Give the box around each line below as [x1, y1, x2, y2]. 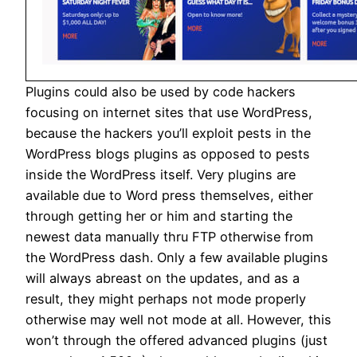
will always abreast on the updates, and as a [25, 270, 300, 287]
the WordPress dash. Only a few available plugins [25, 249, 328, 266]
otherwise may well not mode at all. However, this [25, 312, 331, 328]
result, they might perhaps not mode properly [25, 291, 306, 308]
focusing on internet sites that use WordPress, [25, 104, 312, 121]
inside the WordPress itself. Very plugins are [25, 167, 296, 183]
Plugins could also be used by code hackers [25, 84, 296, 100]
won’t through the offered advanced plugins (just [25, 332, 328, 349]
